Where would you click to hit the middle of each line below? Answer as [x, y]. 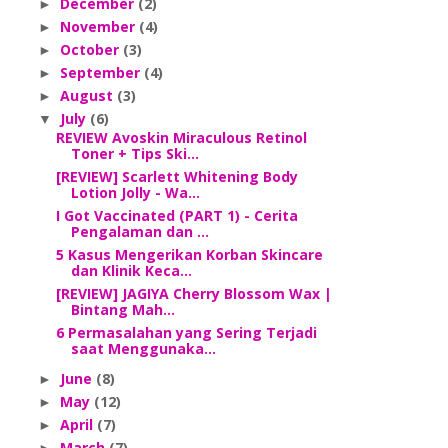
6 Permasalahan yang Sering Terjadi [186, 332]
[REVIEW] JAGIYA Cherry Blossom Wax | [193, 293]
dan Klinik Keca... [131, 270]
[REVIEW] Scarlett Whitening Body [176, 176]
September [101, 72]
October [91, 49]
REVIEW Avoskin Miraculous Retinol [181, 137]
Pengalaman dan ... [139, 231]
